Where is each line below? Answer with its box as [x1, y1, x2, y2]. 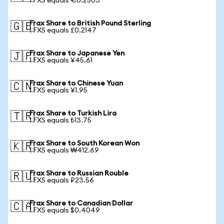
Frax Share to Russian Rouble [29, 170, 128, 177]
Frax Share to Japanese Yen [29, 50, 124, 57]
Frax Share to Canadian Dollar [29, 200, 133, 207]
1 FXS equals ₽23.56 [29, 177, 94, 184]
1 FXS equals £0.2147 [29, 27, 96, 34]
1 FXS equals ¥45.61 [29, 57, 92, 64]
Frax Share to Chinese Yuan [29, 80, 123, 87]
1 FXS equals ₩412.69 [29, 147, 99, 154]
